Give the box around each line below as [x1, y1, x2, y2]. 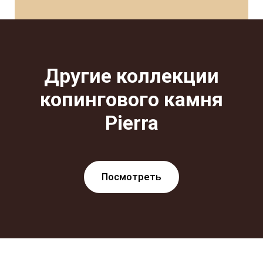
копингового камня [40, 87, 223, 112]
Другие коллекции [44, 64, 219, 88]
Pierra [104, 111, 159, 135]
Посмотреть [102, 171, 161, 183]
